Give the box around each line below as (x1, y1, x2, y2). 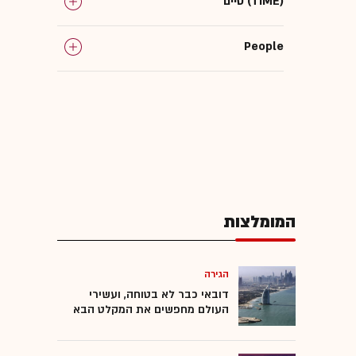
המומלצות (223, 210, 296, 234)
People (244, 38, 284, 54)
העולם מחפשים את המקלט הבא (73, 301, 229, 317)
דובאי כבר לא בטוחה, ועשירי (89, 286, 229, 302)
